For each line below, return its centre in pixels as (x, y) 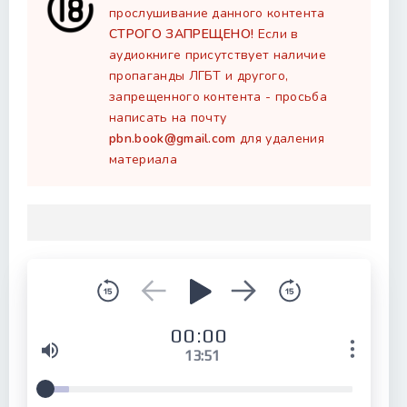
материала (143, 159)
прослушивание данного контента (217, 13)
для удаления (280, 139)
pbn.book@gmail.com (173, 139)
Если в (276, 34)
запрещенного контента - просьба (218, 97)
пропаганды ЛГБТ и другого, (199, 76)
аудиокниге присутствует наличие (218, 55)
